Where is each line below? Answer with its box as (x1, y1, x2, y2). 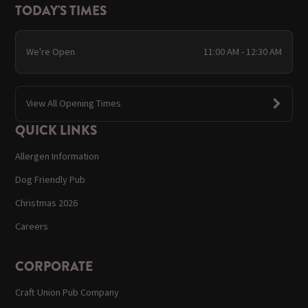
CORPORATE (15, 257, 93, 276)
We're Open (25, 45, 75, 58)
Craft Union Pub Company (15, 286, 120, 299)
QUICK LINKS (15, 120, 98, 140)
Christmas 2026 (15, 197, 78, 210)
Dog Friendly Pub (15, 173, 86, 186)
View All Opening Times (25, 97, 121, 110)
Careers (15, 220, 49, 233)
